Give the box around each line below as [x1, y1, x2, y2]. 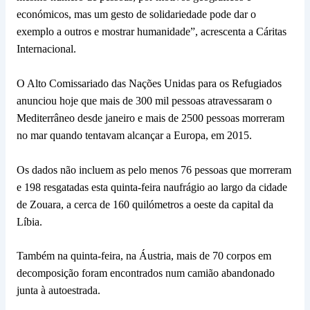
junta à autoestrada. [16, 284, 100, 297]
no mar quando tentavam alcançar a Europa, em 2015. [16, 129, 252, 141]
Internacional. [16, 42, 76, 55]
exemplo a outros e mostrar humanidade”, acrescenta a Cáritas [16, 25, 286, 37]
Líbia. [16, 215, 42, 228]
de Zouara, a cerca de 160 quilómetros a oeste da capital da [16, 198, 273, 210]
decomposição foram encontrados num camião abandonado [16, 267, 275, 280]
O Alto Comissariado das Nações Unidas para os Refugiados [16, 77, 282, 89]
